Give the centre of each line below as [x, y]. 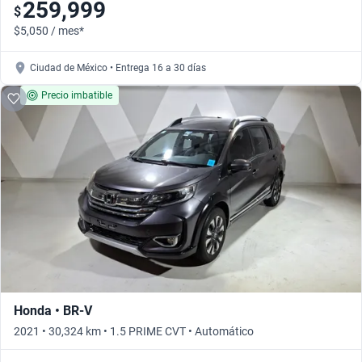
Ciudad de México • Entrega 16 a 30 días [118, 68]
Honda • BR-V [53, 311]
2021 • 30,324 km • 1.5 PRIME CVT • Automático [134, 332]
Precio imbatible [77, 96]
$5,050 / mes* [49, 31]
